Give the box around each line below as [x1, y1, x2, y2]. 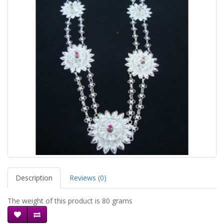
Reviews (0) [69, 173, 106, 182]
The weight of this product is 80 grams [7, 196, 132, 205]
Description [15, 173, 52, 182]
